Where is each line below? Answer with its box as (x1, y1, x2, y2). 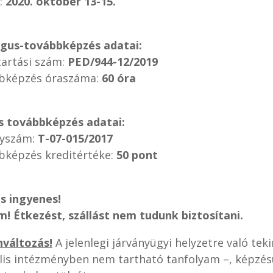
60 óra (101, 70, 136, 85)
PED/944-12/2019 (67, 54, 158, 69)
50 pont (116, 147, 158, 162)
